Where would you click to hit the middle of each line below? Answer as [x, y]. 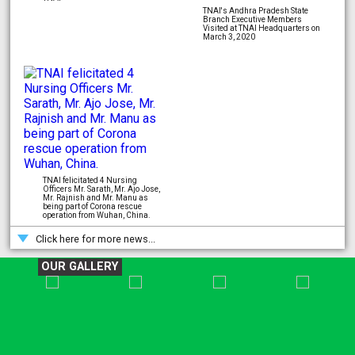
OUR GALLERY [80, 267]
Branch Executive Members [252, 20]
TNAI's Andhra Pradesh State [255, 11]
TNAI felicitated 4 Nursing [90, 181]
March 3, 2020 [229, 37]
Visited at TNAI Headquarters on [261, 29]
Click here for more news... [96, 239]
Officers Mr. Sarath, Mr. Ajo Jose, [101, 189]
